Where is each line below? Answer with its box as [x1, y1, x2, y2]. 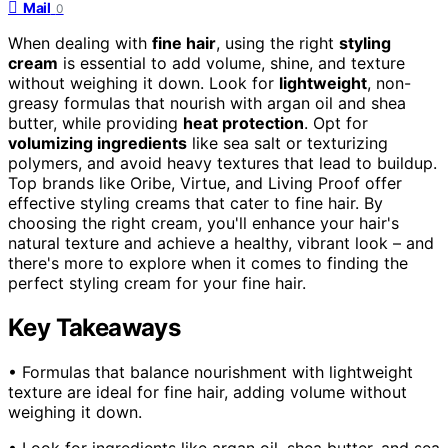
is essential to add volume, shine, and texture [58, 52, 405, 73]
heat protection [183, 112, 304, 133]
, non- [367, 72, 411, 93]
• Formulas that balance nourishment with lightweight [8, 361, 413, 382]
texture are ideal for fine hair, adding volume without [8, 381, 407, 402]
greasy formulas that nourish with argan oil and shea [8, 92, 406, 113]
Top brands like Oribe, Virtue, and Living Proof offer [8, 172, 402, 193]
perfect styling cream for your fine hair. [8, 272, 306, 293]
